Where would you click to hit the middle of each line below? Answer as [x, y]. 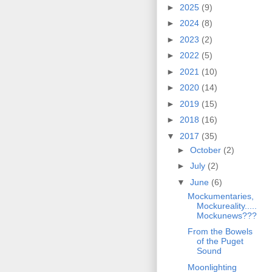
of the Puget [220, 241]
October [206, 150]
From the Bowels [220, 232]
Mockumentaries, [220, 196]
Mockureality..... [226, 206]
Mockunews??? [226, 215]
